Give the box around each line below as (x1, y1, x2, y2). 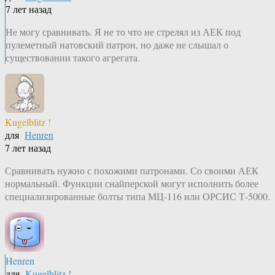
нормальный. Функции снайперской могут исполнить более (5, 177, 258, 190)
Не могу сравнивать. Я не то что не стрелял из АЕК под (6, 25, 241, 39)
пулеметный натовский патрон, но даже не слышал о (6, 38, 228, 52)
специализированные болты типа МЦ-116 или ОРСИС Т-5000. (5, 190, 270, 203)
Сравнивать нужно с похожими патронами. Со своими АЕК (5, 164, 258, 177)
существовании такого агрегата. (6, 51, 140, 64)
